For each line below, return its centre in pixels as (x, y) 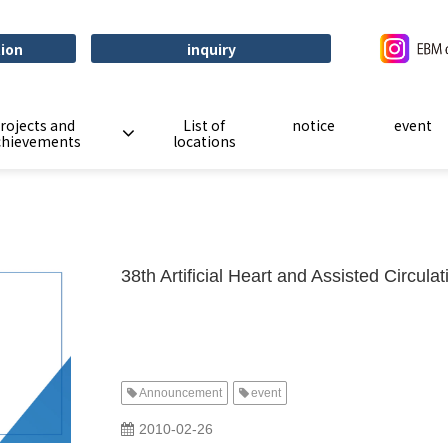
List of (204, 125)
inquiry (211, 48)
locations (204, 141)
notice (313, 125)
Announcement (180, 393)
